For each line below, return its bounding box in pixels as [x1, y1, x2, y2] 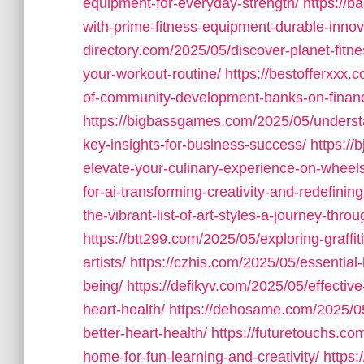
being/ [83, 278, 123, 294]
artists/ [83, 254, 126, 271]
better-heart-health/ [83, 325, 207, 341]
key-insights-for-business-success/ [83, 136, 306, 153]
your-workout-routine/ [83, 66, 221, 82]
